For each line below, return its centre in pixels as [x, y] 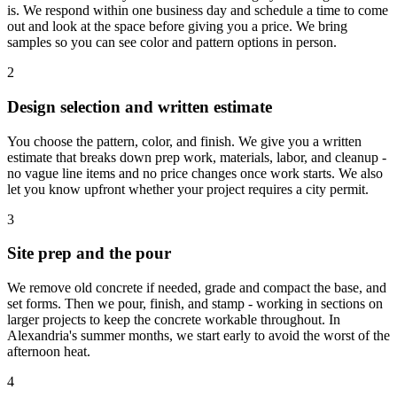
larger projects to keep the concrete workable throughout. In [174, 319]
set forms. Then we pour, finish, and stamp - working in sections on [195, 303]
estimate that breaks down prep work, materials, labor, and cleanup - [197, 157]
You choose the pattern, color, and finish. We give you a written [184, 141]
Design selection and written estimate [140, 106]
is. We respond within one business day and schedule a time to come [198, 11]
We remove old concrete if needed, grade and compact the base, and [197, 287]
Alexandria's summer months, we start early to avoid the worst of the [198, 335]
